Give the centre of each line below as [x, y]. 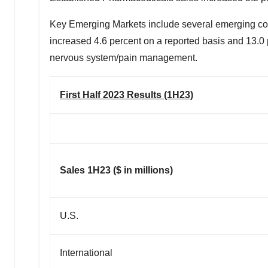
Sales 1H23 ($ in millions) [116, 170]
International [86, 252]
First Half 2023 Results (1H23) [127, 95]
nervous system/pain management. [124, 57]
